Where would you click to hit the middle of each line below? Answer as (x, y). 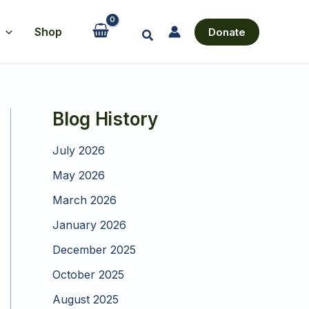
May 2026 (79, 176)
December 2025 (94, 250)
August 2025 (86, 300)
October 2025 (88, 275)
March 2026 (84, 200)
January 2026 (89, 225)
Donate (227, 32)
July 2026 (79, 151)
